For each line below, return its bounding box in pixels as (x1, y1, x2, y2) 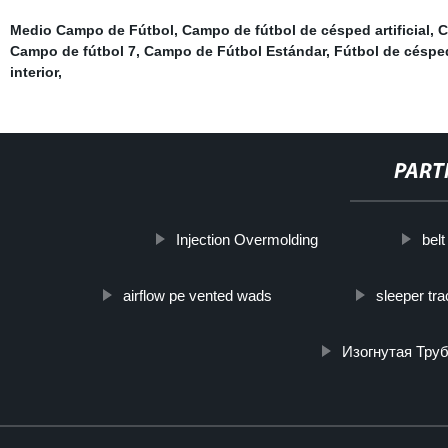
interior (9, 63, 58, 80)
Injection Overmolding (175, 230, 318, 248)
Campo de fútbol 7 (9, 42, 136, 59)
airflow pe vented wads (123, 286, 273, 304)
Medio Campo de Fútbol (9, 21, 174, 38)
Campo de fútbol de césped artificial (181, 21, 430, 38)
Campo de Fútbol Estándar (143, 42, 326, 59)
